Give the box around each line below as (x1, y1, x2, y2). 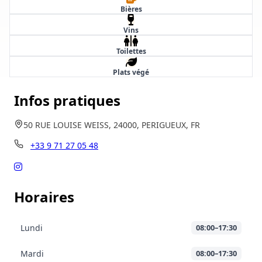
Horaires (14, 187, 74, 206)
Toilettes (116, 46, 146, 56)
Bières (120, 4, 142, 14)
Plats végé (113, 67, 149, 77)
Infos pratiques (14, 90, 120, 110)
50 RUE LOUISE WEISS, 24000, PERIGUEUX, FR (23, 119, 200, 130)
